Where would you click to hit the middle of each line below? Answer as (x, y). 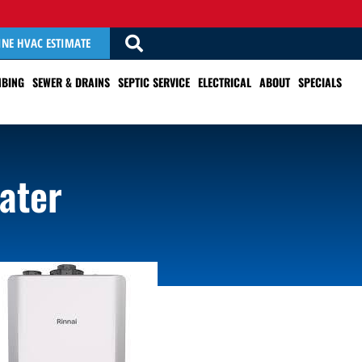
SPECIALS (320, 82)
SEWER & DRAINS (71, 82)
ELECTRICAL (225, 82)
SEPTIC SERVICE (154, 82)
